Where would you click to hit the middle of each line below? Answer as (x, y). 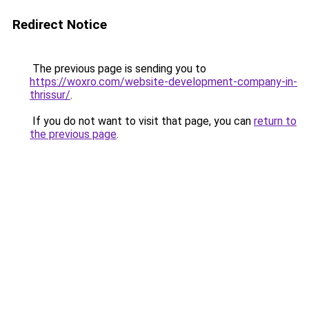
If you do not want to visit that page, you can (142, 121)
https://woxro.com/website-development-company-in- (163, 82)
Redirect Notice (60, 24)
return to (275, 121)
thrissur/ (50, 95)
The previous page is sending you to (118, 69)
